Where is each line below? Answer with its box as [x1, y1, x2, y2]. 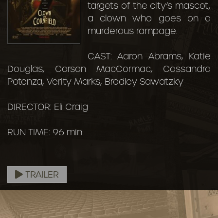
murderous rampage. [88, 25, 178, 37]
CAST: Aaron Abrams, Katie [88, 50, 211, 63]
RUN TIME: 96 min [7, 126, 82, 139]
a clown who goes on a [88, 12, 211, 25]
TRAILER [23, 168, 59, 181]
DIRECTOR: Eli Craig [7, 101, 88, 113]
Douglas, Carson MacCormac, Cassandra [7, 63, 211, 75]
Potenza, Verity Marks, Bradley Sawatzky [7, 75, 183, 88]
